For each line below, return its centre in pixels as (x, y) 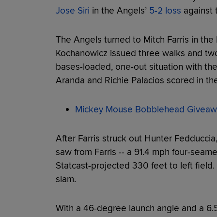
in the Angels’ (119, 10)
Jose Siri (72, 10)
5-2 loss (165, 10)
